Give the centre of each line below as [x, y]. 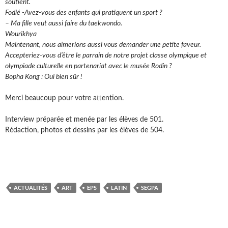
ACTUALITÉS [31, 188]
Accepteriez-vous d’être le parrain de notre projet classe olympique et [106, 56]
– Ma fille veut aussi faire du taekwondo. [64, 24]
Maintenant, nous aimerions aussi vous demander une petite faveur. [103, 45]
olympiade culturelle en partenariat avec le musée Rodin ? [89, 66]
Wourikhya [22, 34]
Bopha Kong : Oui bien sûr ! [44, 77]
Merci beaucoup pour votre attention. [64, 98]
